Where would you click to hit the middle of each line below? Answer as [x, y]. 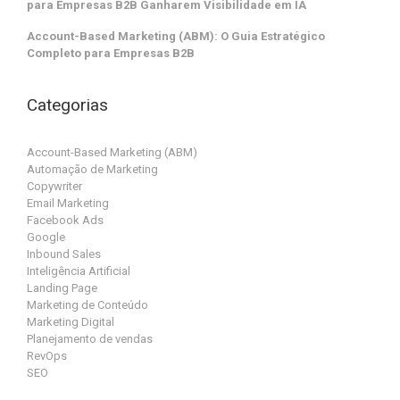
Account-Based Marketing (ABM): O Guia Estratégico [176, 36]
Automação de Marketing [92, 170]
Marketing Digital [71, 322]
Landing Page [62, 288]
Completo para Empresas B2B [111, 53]
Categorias [67, 104]
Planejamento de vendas [90, 339]
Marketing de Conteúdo [87, 305]
